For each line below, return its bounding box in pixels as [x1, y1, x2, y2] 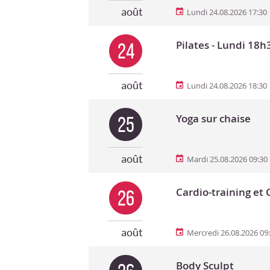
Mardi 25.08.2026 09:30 [187, 154, 268, 165]
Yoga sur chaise [176, 111, 251, 125]
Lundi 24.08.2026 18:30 [187, 80, 267, 91]
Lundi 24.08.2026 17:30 [187, 7, 267, 17]
